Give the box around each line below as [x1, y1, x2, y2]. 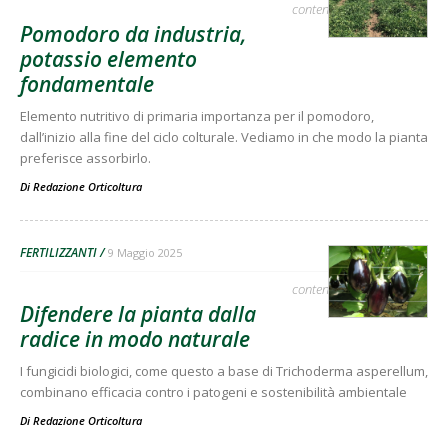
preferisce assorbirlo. [20, 148, 151, 167]
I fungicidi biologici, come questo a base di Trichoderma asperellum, [20, 361, 428, 380]
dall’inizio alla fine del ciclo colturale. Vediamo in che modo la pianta [20, 127, 428, 146]
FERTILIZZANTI [20, 243, 97, 261]
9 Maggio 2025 [108, 244, 182, 260]
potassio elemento [20, 44, 197, 73]
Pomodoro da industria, [20, 19, 247, 48]
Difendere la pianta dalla [20, 299, 256, 328]
